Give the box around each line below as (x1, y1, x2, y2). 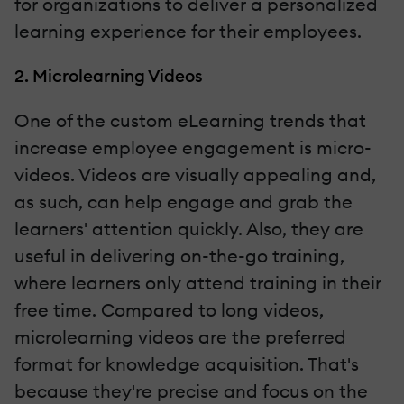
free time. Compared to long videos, (14, 298, 324, 321)
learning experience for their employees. (14, 19, 362, 42)
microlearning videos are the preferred (14, 325, 346, 348)
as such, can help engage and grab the (14, 189, 353, 213)
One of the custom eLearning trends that (14, 108, 366, 132)
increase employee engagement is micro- (14, 135, 372, 159)
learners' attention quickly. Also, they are (14, 216, 363, 240)
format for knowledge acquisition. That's (14, 352, 359, 375)
